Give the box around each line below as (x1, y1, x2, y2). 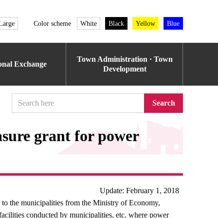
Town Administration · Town (76, 55, 173, 63)
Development (103, 65, 146, 73)
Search (152, 99, 175, 107)
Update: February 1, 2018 (99, 186, 179, 195)
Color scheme (34, 19, 71, 27)
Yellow (136, 19, 155, 27)
